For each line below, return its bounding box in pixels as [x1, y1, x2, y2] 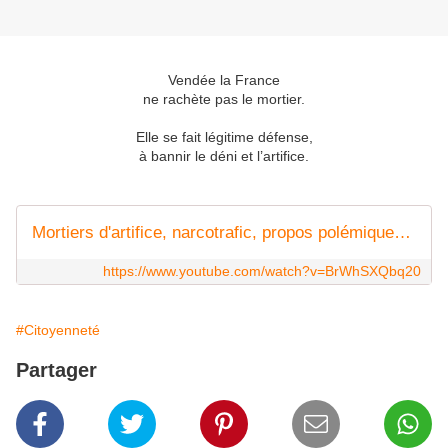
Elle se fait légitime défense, [135, 129, 313, 146]
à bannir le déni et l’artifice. [139, 148, 309, 165]
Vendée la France [168, 72, 280, 89]
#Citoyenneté [16, 322, 100, 339]
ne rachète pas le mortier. [143, 91, 305, 108]
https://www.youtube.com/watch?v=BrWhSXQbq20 [103, 263, 421, 280]
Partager [16, 359, 97, 382]
